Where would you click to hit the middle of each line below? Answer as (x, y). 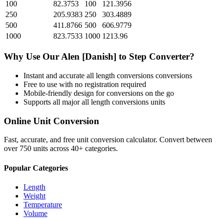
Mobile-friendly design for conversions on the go (99, 93)
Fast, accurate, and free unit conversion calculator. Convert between (108, 140)
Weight (34, 196)
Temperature (43, 204)
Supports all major (53, 102)
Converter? (171, 57)
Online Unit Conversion (52, 121)
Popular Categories (36, 168)
